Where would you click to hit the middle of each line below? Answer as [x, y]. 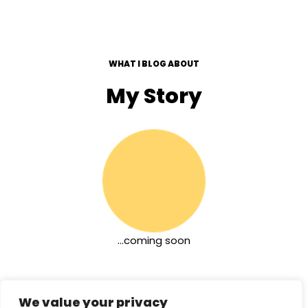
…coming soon [154, 240]
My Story [154, 96]
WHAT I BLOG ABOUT [154, 63]
